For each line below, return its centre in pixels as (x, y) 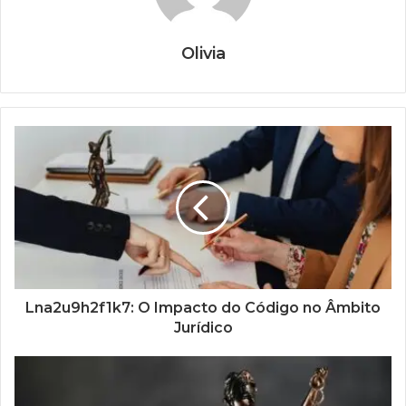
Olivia (203, 53)
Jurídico (203, 327)
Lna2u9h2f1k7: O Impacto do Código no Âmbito (203, 307)
